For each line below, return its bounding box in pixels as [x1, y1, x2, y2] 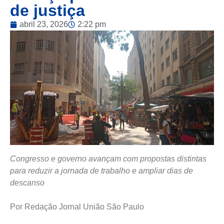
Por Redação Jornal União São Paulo [10, 202, 144, 211]
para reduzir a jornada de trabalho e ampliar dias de [10, 166, 193, 175]
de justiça [10, 1, 85, 19]
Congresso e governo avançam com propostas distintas [10, 154, 206, 163]
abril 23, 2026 [19, 19, 68, 28]
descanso [10, 178, 44, 187]
